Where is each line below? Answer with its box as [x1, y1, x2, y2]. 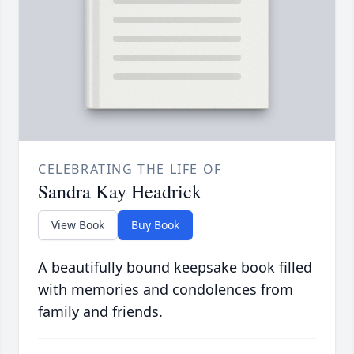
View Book [51, 217, 104, 233]
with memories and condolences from [38, 280, 293, 299]
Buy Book [131, 217, 179, 233]
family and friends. [38, 302, 163, 322]
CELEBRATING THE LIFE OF [38, 160, 222, 179]
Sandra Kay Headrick [38, 179, 201, 205]
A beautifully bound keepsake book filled [38, 258, 312, 277]
